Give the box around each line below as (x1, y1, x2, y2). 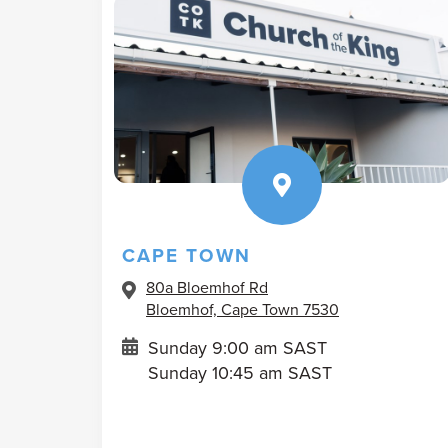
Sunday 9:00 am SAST (148, 334, 327, 360)
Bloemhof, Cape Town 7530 (146, 297, 339, 320)
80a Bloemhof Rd (146, 275, 268, 298)
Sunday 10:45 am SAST (148, 359, 332, 385)
